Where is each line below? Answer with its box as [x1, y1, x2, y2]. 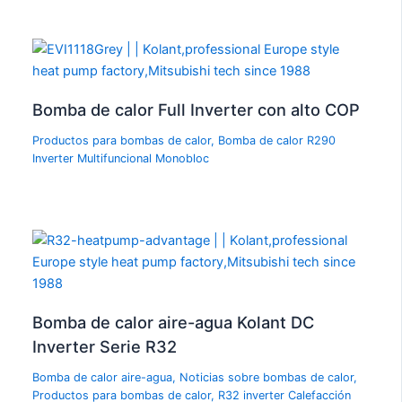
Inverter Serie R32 [32, 336, 178, 356]
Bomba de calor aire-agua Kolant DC [32, 311, 315, 332]
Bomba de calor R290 [218, 133, 336, 147]
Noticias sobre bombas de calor [179, 370, 354, 384]
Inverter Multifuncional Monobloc [32, 151, 210, 165]
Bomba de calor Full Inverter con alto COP [32, 99, 361, 119]
